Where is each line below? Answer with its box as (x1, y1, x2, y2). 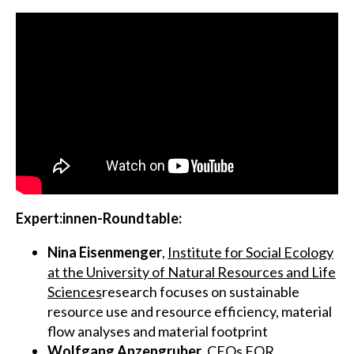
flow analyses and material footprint (47, 322, 268, 340)
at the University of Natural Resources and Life (47, 262, 336, 281)
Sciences (47, 282, 102, 300)
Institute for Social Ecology (168, 243, 333, 261)
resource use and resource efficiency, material (47, 302, 332, 320)
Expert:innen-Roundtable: (16, 209, 182, 227)
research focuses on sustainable (102, 282, 299, 300)
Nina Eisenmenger (47, 243, 162, 261)
